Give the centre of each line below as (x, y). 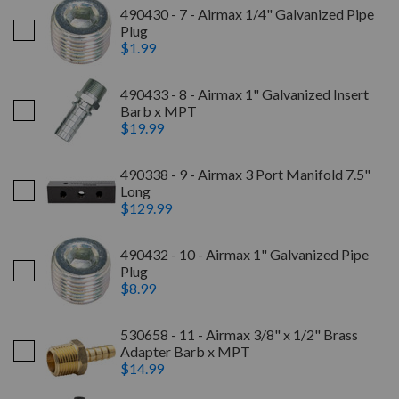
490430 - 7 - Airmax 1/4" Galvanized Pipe (247, 13)
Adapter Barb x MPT (185, 351)
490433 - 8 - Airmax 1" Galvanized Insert (244, 94)
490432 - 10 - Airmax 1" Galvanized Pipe (244, 254)
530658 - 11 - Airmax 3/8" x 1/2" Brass (239, 334)
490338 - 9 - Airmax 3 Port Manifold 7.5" (245, 174)
